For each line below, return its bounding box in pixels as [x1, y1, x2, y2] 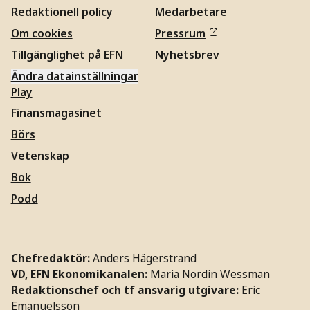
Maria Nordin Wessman [149, 266, 270, 282]
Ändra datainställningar [10, 68, 138, 84]
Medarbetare [155, 4, 227, 20]
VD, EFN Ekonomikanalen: [10, 266, 150, 282]
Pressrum [155, 25, 206, 41]
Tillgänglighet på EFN [10, 46, 123, 62]
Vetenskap [10, 147, 69, 163]
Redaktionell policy [10, 4, 113, 20]
